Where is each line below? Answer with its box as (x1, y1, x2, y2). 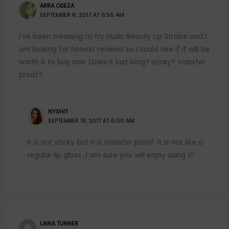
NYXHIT (48, 107, 68, 116)
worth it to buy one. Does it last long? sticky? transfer (18, 57, 205, 67)
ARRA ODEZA (40, 2, 75, 10)
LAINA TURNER (40, 219, 79, 227)
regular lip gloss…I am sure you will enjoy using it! (27, 150, 194, 161)
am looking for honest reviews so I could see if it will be (18, 44, 210, 54)
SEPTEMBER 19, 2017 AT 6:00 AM (48, 117, 135, 125)
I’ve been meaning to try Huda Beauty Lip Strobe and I (18, 31, 207, 41)
